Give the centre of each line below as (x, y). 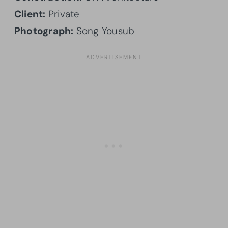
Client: (30, 14)
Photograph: (44, 31)
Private (63, 14)
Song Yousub (104, 31)
